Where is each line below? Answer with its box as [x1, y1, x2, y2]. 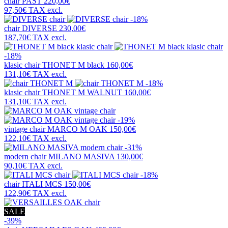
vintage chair [4, 125, 47, 134]
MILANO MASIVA [48, 152, 115, 161]
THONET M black [42, 61, 104, 70]
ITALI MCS [22, 180, 62, 189]
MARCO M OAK [47, 125, 107, 134]
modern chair [4, 152, 48, 161]
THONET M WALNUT [42, 88, 122, 97]
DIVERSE [22, 24, 57, 33]
